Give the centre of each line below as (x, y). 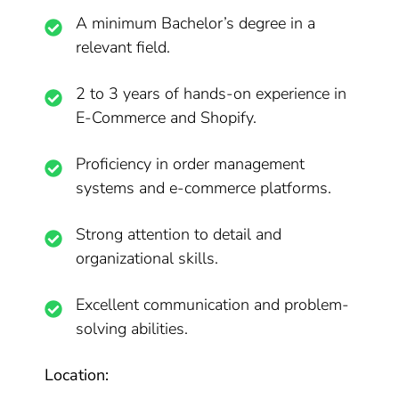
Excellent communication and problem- (213, 305)
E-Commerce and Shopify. (167, 118)
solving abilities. (132, 329)
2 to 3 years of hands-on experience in (212, 94)
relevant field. (123, 47)
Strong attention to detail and (179, 234)
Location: (77, 375)
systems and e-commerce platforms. (204, 188)
